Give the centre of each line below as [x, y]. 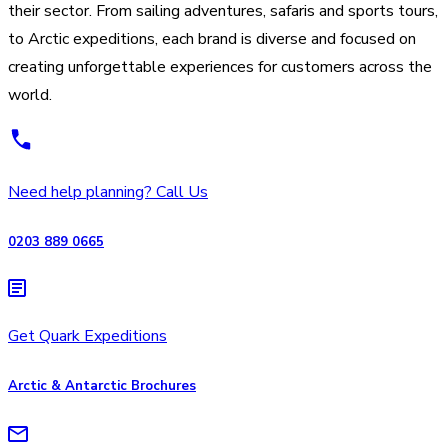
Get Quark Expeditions [87, 336]
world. [30, 94]
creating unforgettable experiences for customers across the [220, 66]
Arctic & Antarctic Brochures [102, 386]
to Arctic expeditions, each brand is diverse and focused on [212, 38]
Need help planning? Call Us [108, 191]
